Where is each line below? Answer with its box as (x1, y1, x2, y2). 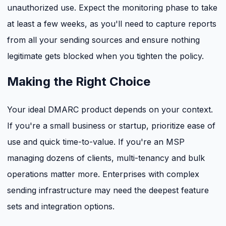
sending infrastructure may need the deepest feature (7, 185, 209, 195)
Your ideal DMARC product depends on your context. (7, 104, 213, 115)
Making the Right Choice (7, 74, 150, 89)
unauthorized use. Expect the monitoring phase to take (7, 2, 217, 13)
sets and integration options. (7, 201, 115, 211)
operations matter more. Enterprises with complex (7, 168, 199, 179)
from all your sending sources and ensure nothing (7, 34, 200, 45)
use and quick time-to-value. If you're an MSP (7, 136, 185, 147)
